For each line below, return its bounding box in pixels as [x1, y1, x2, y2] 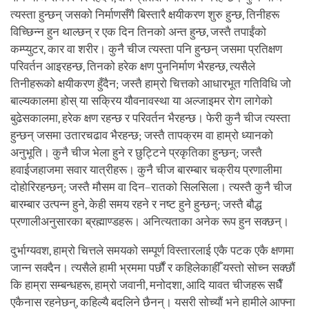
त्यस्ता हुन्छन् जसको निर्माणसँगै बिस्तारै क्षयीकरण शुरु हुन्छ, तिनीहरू [10, 8, 279, 22]
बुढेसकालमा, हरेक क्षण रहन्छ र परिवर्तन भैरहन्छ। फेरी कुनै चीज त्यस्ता [10, 112, 290, 126]
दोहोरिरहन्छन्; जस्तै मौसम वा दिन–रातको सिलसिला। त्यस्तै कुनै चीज [10, 181, 292, 195]
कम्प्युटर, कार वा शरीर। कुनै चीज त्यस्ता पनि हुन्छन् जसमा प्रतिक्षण [10, 43, 282, 57]
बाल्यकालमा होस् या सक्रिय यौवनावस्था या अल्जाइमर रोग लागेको [10, 94, 272, 108]
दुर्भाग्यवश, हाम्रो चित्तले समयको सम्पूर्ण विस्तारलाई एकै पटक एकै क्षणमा [10, 244, 294, 258]
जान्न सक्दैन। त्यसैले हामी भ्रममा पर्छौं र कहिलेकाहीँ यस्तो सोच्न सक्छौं [10, 261, 295, 275]
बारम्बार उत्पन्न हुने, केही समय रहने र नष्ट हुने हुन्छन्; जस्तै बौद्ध [10, 198, 262, 212]
